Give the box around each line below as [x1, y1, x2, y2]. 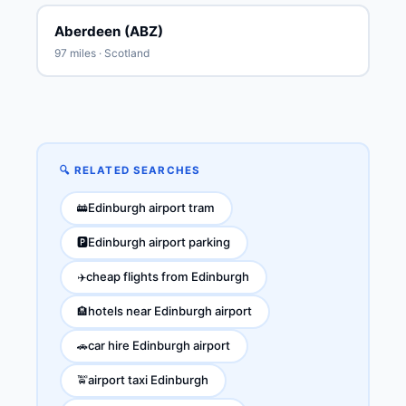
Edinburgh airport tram [88, 200, 215, 215]
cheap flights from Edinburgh [86, 269, 249, 284]
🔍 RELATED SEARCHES [59, 163, 201, 177]
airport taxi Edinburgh [88, 372, 208, 387]
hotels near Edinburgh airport [88, 304, 252, 318]
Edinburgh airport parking [88, 235, 230, 249]
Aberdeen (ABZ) [53, 22, 163, 40]
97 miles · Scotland [53, 45, 150, 60]
